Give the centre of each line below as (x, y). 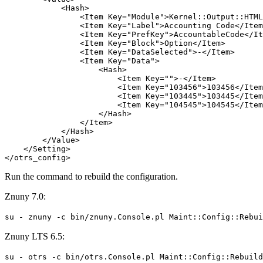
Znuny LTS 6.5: (35, 237)
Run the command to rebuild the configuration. (91, 177)
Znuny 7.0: (25, 197)
